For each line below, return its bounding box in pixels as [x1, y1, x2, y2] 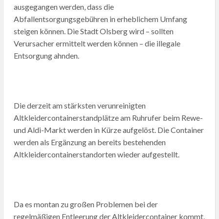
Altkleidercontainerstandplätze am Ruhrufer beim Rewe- [13, 112, 203, 122]
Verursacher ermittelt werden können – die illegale [13, 38, 180, 48]
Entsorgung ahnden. [13, 50, 79, 60]
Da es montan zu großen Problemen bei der [13, 199, 158, 209]
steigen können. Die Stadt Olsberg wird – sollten [13, 26, 174, 36]
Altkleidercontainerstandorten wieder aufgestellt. [13, 149, 179, 159]
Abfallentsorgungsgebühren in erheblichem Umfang [13, 14, 187, 23]
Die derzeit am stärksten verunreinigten [13, 100, 146, 110]
